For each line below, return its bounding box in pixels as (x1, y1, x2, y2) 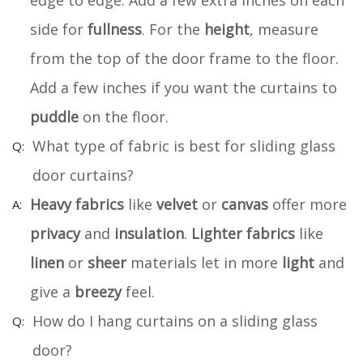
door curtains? (32, 164, 134, 185)
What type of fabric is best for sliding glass (32, 135, 335, 156)
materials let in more (126, 252, 282, 272)
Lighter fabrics (191, 223, 295, 243)
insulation (114, 223, 184, 243)
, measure (250, 19, 318, 39)
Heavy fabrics (30, 194, 124, 214)
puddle (30, 106, 79, 126)
